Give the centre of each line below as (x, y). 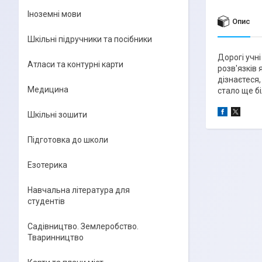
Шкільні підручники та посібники (90, 39)
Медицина (48, 89)
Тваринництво (56, 237)
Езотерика (47, 165)
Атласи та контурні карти (75, 64)
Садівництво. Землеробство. (83, 226)
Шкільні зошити (57, 115)
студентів (46, 201)
